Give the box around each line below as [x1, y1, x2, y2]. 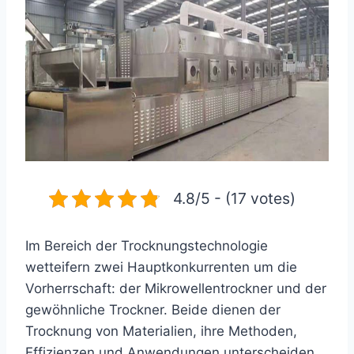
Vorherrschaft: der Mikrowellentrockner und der [25, 281, 326, 296]
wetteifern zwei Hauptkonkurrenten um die [25, 259, 297, 275]
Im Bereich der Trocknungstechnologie [25, 238, 268, 254]
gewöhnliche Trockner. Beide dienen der [25, 302, 281, 318]
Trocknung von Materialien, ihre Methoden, [25, 323, 297, 339]
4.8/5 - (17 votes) [173, 189, 296, 208]
